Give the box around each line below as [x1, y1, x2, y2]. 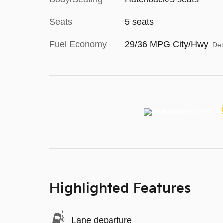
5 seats [124, 16, 154, 27]
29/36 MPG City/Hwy [124, 39, 208, 49]
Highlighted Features [49, 180, 191, 197]
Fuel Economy [49, 39, 107, 49]
